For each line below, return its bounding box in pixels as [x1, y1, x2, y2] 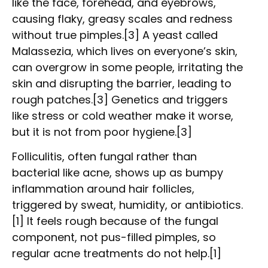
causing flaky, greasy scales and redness [12, 11, 233, 26]
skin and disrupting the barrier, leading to [12, 75, 232, 91]
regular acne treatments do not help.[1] [12, 246, 221, 261]
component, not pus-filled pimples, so [12, 230, 216, 245]
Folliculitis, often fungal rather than [12, 149, 197, 165]
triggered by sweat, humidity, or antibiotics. [12, 197, 243, 213]
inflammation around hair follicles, [12, 181, 194, 197]
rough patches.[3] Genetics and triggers [12, 92, 228, 107]
